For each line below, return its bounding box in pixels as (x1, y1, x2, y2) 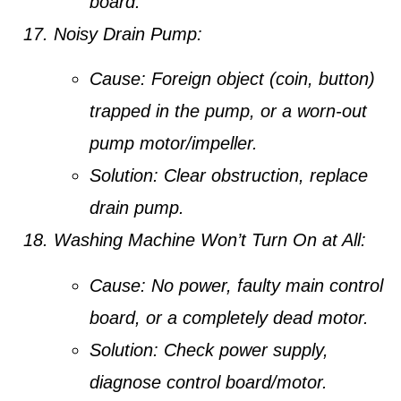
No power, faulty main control (146, 275, 383, 295)
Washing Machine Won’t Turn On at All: (54, 230, 366, 251)
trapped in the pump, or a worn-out (90, 101, 367, 122)
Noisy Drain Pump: (54, 24, 202, 45)
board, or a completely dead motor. (90, 307, 369, 328)
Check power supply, (158, 339, 328, 360)
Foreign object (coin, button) (146, 69, 375, 90)
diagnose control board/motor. (90, 371, 328, 392)
